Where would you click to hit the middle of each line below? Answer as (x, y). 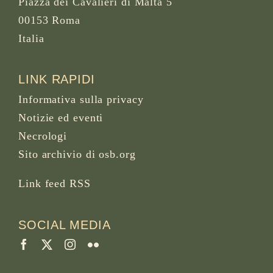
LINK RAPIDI (57, 80)
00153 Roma (49, 20)
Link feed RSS (55, 184)
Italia (31, 38)
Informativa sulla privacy (81, 100)
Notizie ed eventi (61, 118)
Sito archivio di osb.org (77, 154)
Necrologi (43, 136)
